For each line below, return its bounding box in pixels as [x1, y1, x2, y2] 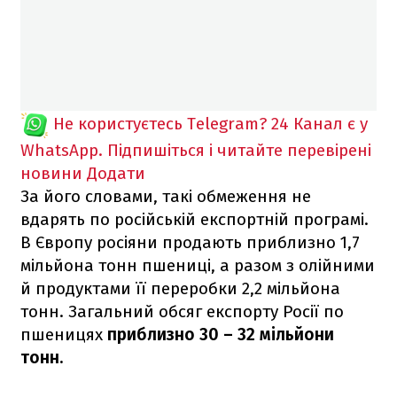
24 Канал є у [271, 113, 368, 134]
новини [20, 162, 82, 183]
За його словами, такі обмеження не [20, 185, 311, 206]
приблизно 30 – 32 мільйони [107, 323, 334, 345]
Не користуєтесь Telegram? [53, 113, 267, 134]
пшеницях [20, 323, 107, 345]
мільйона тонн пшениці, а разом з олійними [20, 254, 375, 276]
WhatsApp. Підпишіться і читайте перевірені [20, 139, 371, 160]
